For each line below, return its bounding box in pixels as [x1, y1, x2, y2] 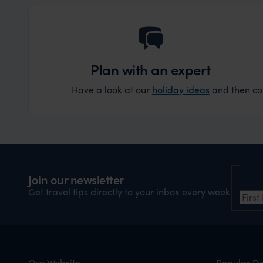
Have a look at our [71, 83, 152, 96]
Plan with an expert [90, 59, 211, 79]
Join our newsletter [28, 170, 124, 188]
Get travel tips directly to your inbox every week [28, 184, 230, 198]
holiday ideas [151, 83, 210, 96]
